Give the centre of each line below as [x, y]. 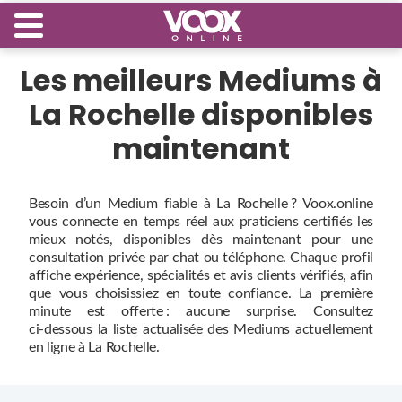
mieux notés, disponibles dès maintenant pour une [201, 240]
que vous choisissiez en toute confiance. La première [201, 294]
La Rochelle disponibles [201, 115]
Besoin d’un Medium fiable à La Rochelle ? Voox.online [201, 204]
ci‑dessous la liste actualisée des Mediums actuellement [201, 330]
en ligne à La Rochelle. [94, 348]
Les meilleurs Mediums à [201, 81]
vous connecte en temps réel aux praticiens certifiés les [201, 222]
